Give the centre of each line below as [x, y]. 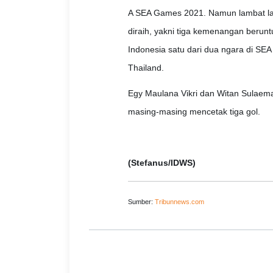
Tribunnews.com [179, 202]
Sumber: [141, 202]
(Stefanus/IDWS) [161, 163]
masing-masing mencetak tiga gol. [194, 112]
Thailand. [146, 68]
